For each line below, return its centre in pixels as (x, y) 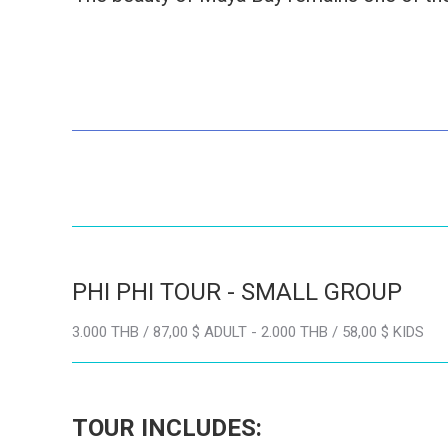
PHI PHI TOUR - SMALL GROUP (237, 292)
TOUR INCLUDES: (167, 428)
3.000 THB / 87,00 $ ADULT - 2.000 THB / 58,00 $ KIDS (248, 332)
